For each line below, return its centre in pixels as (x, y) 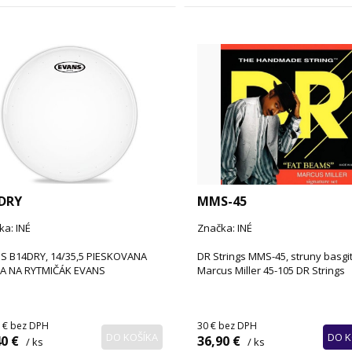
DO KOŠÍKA (132, 337)
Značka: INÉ (224, 228)
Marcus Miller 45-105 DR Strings (271, 271)
